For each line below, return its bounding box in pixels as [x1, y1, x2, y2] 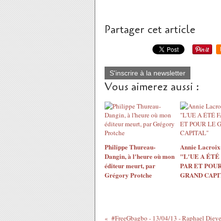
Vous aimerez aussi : [105, 79, 199, 94]
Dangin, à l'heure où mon [105, 151, 175, 161]
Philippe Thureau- [105, 142, 155, 151]
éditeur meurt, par [105, 161, 155, 170]
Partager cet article [105, 22, 195, 37]
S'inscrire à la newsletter [110, 69, 185, 77]
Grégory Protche [105, 170, 152, 180]
